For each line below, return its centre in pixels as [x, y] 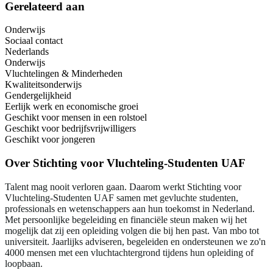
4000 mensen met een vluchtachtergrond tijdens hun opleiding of [129, 252]
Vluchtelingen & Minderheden [64, 74]
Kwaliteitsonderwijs [43, 85]
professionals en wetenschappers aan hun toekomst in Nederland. [130, 208]
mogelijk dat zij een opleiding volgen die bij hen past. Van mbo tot [132, 230]
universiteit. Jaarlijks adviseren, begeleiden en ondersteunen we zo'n [135, 241]
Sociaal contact [34, 41]
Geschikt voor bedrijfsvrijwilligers [70, 129]
